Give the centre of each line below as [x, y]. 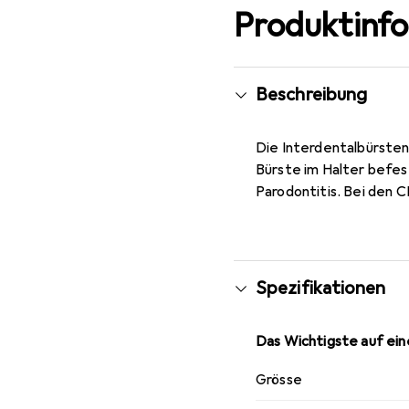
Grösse [279, 379]
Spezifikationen [321, 288]
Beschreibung [312, 94]
